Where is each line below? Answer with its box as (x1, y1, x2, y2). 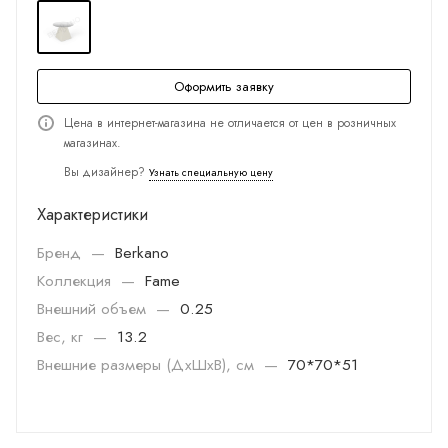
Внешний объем (37, 297, 151, 320)
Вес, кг (37, 325, 88, 348)
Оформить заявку (174, 77, 274, 96)
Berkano (115, 241, 169, 264)
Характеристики (37, 202, 148, 226)
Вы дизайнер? (64, 163, 149, 181)
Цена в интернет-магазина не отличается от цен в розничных (64, 114, 396, 132)
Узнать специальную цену (149, 165, 273, 180)
